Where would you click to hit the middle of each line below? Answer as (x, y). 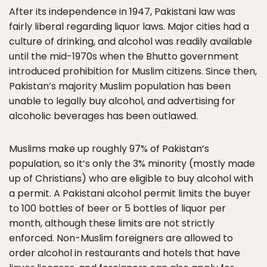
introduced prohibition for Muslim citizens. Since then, (133, 71)
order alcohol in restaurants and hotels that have (125, 253)
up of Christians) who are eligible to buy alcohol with (131, 178)
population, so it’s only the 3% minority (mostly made (132, 164)
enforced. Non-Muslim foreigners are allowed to (121, 238)
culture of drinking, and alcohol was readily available (131, 41)
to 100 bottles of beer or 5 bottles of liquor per (117, 208)
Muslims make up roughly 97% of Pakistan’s (109, 149)
